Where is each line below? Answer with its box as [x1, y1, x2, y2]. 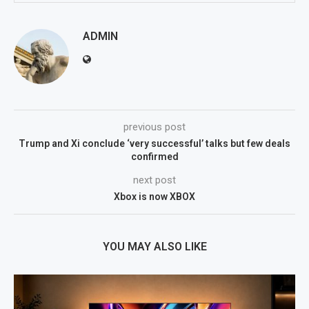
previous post [123, 121, 186, 134]
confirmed [130, 151, 179, 163]
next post [133, 174, 176, 187]
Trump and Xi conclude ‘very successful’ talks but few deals [19, 138, 290, 150]
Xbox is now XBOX [114, 191, 195, 203]
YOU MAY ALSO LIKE [102, 240, 207, 254]
